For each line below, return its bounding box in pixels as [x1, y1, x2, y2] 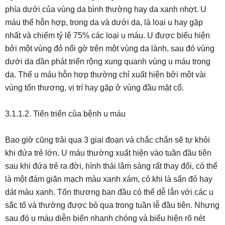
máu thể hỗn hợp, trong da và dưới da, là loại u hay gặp [5, 18, 203, 27]
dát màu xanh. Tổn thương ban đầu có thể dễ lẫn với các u [5, 188, 213, 196]
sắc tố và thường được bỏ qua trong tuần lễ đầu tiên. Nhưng [5, 201, 219, 209]
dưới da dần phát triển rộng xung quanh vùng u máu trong [5, 57, 210, 66]
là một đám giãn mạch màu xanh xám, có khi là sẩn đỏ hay [5, 175, 212, 183]
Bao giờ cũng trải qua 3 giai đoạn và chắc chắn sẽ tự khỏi [5, 136, 210, 144]
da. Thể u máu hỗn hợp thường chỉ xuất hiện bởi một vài [5, 70, 206, 79]
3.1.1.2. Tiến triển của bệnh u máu [5, 109, 126, 118]
